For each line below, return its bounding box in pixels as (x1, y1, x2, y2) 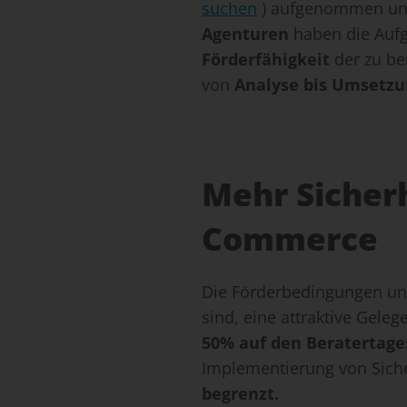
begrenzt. (202, 382, 279, 405)
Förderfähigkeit (202, 48, 334, 71)
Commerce (202, 217, 378, 261)
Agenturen (202, 23, 289, 45)
